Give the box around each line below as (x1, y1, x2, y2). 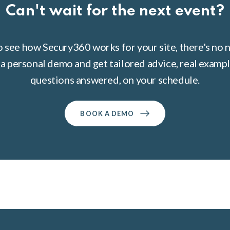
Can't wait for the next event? (6, 4, 224, 19)
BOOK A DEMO (80, 109, 135, 118)
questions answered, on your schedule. (30, 73, 200, 86)
